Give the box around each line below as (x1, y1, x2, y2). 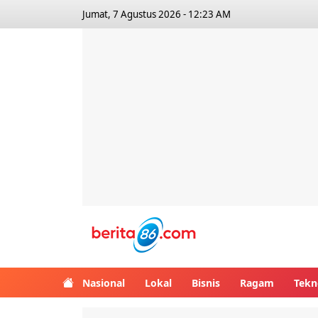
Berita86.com (203, 216, 296, 236)
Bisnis (192, 275, 220, 290)
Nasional (82, 275, 125, 290)
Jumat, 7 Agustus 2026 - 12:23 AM (82, 8, 231, 21)
